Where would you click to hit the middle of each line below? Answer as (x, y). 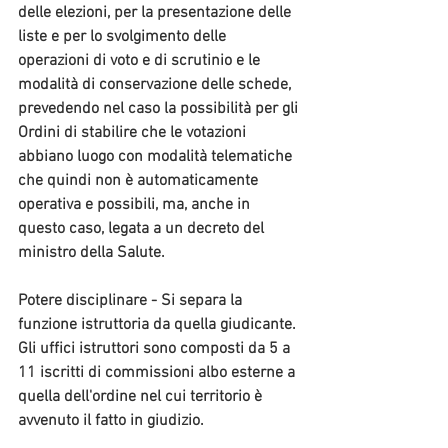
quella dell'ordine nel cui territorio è (142, 397)
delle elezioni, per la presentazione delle (156, 13)
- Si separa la (196, 301)
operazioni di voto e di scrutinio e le (141, 61)
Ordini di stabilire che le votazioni (134, 133)
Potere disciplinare (82, 301)
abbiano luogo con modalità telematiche (157, 157)
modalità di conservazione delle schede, (156, 85)
